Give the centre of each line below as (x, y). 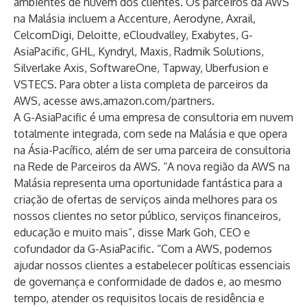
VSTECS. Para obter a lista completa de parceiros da (141, 84)
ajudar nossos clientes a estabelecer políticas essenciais (152, 265)
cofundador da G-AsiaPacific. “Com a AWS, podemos (143, 249)
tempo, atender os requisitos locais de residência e (139, 298)
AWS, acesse (47, 101)
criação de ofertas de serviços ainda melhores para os (146, 199)
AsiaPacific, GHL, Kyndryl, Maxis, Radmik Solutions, (139, 51)
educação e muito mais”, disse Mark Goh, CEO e (132, 232)
